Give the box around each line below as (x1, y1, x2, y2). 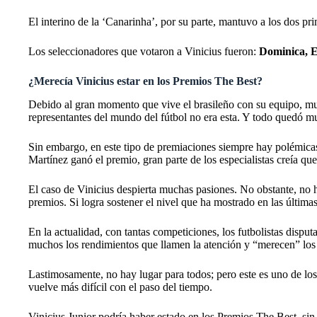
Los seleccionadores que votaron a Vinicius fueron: (28, 45, 259, 57)
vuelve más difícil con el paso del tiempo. (28, 280, 215, 293)
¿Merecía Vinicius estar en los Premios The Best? (28, 74, 263, 87)
